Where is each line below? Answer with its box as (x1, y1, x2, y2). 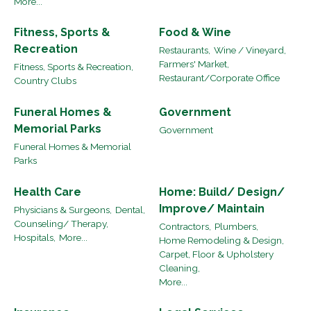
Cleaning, (159, 262, 200, 274)
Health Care (14, 185, 81, 199)
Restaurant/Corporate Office (159, 72, 280, 84)
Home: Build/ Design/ (159, 185, 285, 199)
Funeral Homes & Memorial (14, 141, 131, 153)
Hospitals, (14, 232, 56, 244)
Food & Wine (159, 26, 231, 40)
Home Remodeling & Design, (159, 235, 284, 246)
